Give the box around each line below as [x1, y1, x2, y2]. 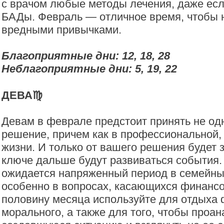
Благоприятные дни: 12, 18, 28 [1, 49, 170, 62]
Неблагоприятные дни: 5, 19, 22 [1, 62, 177, 75]
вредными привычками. [1, 23, 121, 36]
